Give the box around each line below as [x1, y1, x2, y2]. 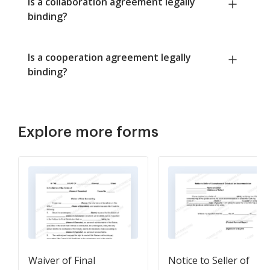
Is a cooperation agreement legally [28, 51, 191, 64]
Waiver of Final [28, 254, 95, 268]
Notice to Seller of [168, 254, 250, 268]
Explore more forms [18, 125, 159, 140]
